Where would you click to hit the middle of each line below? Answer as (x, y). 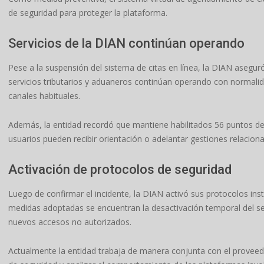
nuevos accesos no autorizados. (70, 222)
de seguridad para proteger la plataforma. (88, 13)
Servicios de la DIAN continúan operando (126, 43)
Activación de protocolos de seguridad (120, 169)
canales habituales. (44, 96)
